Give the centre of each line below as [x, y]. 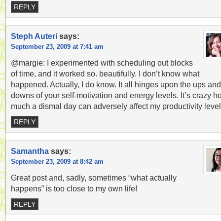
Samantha [30, 151]
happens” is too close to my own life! [74, 188]
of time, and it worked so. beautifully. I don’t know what [105, 74]
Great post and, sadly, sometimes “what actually [94, 178]
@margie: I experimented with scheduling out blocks [102, 63]
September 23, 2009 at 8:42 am [57, 162]
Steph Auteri [34, 36]
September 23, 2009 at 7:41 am [57, 47]
